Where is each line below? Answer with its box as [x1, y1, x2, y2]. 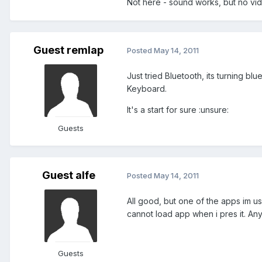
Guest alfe [42, 168, 95, 181]
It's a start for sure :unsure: [127, 104, 229, 115]
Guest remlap [33, 43, 104, 56]
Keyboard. [127, 83, 167, 94]
